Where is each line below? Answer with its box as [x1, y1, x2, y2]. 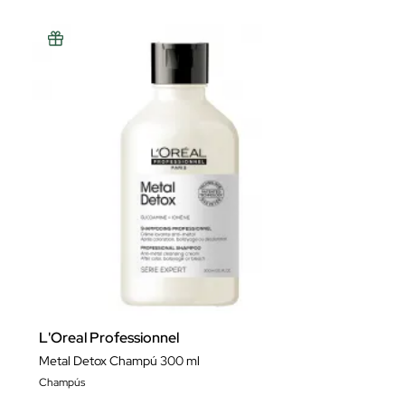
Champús [39, 375, 85, 390]
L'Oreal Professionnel [39, 328, 179, 347]
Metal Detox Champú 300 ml [39, 353, 200, 369]
